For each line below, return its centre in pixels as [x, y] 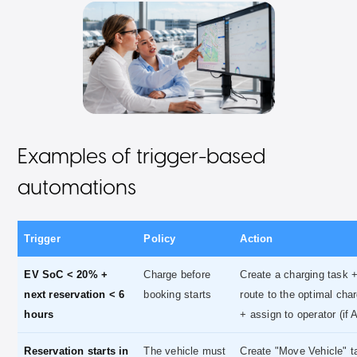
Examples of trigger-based [142, 158]
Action [257, 239]
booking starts [178, 294]
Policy [160, 239]
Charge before [177, 275]
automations [77, 189]
